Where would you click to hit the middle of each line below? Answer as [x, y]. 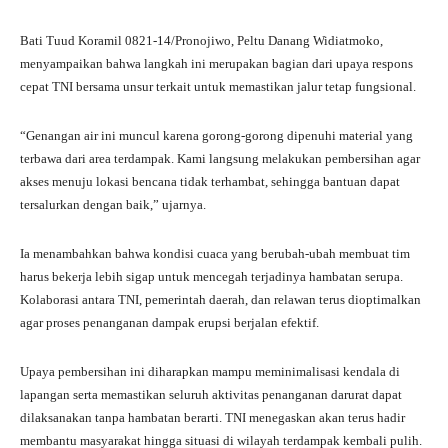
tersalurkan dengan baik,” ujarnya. [113, 204]
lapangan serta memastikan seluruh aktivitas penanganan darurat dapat [211, 394]
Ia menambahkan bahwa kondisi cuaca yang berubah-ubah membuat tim [215, 253]
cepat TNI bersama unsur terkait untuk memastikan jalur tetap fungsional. [218, 86]
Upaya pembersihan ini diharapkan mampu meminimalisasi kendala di [210, 371]
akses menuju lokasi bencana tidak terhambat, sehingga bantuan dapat [210, 181]
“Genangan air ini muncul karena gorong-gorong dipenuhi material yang [216, 135]
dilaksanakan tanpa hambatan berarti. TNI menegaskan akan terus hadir [212, 417]
